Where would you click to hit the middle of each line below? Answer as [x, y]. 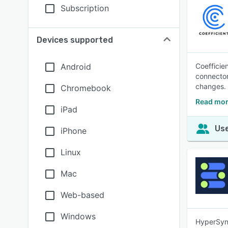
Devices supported [75, 40]
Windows [78, 216]
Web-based [82, 195]
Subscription [85, 8]
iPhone [74, 131]
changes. [211, 86]
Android [76, 67]
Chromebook [86, 88]
